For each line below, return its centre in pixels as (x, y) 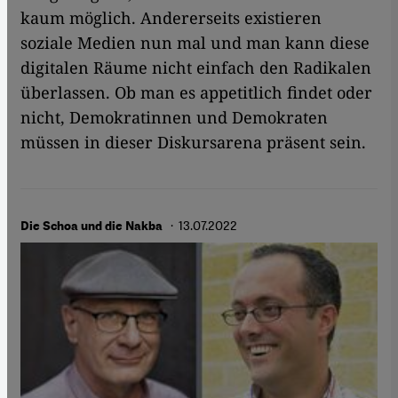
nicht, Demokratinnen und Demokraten (174, 118)
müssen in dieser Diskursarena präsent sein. (198, 143)
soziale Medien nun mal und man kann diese (195, 43)
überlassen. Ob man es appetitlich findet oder (196, 93)
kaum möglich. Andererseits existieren (171, 18)
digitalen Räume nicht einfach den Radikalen (196, 68)
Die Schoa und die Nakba (93, 227)
